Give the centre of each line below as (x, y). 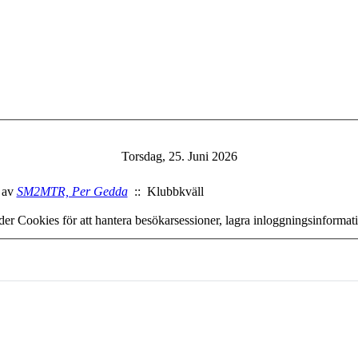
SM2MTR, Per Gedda (72, 192)
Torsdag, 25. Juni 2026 (179, 157)
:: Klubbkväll (165, 192)
